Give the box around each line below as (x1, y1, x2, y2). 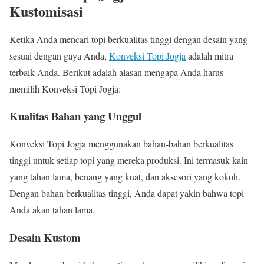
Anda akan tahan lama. (9, 203, 95, 216)
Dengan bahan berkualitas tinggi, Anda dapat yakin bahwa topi (9, 187, 244, 200)
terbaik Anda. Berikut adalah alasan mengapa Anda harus (9, 65, 223, 78)
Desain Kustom (9, 229, 81, 245)
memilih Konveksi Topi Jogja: (9, 82, 121, 95)
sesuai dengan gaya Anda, (9, 49, 109, 62)
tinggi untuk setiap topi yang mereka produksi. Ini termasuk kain (9, 154, 248, 167)
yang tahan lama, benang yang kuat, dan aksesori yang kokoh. (9, 170, 240, 183)
